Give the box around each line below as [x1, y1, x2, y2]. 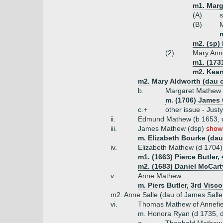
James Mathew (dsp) [138, 124, 206, 132]
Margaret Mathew [165, 87, 221, 95]
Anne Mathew [138, 172, 181, 180]
